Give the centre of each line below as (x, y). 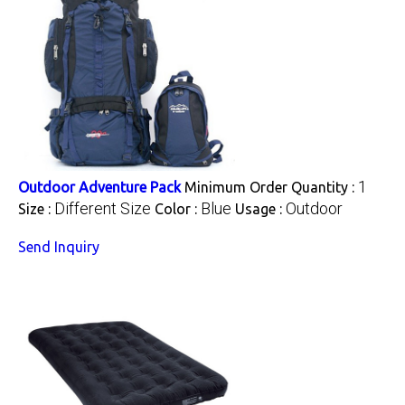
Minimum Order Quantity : (271, 187)
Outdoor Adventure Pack (99, 187)
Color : (178, 208)
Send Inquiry (59, 246)
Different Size (103, 208)
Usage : (260, 208)
